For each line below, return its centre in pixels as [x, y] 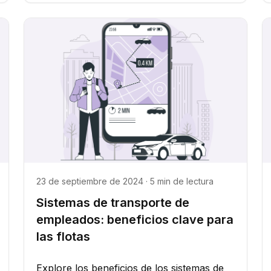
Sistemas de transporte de [113, 203]
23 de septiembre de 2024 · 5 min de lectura [125, 181]
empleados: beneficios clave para [135, 220]
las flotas [63, 237]
